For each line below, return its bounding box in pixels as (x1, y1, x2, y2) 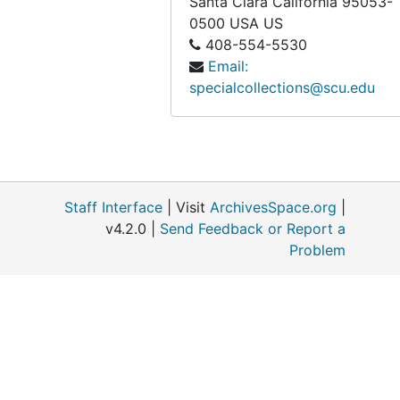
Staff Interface (64, 198, 162, 216)
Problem (289, 241, 346, 259)
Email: (208, 57, 248, 75)
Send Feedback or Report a (160, 220, 346, 237)
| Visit (162, 198, 210, 216)
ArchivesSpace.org (210, 198, 337, 216)
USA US (229, 14, 283, 32)
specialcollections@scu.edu (189, 79, 375, 96)
